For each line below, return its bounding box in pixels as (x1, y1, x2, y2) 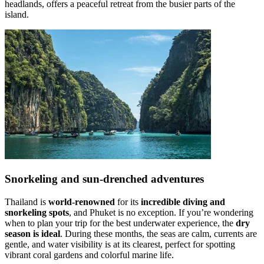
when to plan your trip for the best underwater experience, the (5, 217, 236, 228)
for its (115, 196, 141, 207)
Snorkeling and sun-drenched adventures (5, 172, 204, 185)
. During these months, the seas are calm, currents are (60, 228, 257, 239)
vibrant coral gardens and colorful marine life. (5, 249, 174, 260)
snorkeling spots (5, 207, 69, 217)
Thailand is (5, 196, 48, 207)
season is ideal (5, 228, 60, 239)
